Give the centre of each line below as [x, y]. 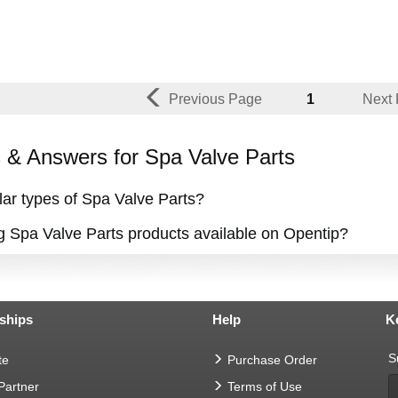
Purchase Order [272, 360]
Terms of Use [265, 386]
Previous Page [215, 99]
